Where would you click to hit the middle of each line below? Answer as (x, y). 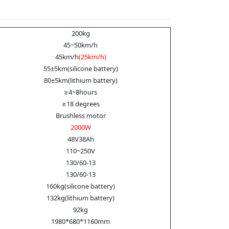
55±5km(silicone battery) (81, 68)
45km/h (67, 56)
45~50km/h (81, 45)
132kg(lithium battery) (81, 198)
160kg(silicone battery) (81, 186)
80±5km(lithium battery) (81, 80)
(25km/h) (92, 56)
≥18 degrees (81, 104)
